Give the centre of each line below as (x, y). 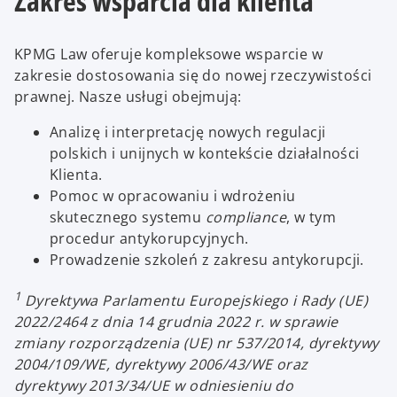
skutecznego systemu (128, 218)
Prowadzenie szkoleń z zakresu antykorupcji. (209, 260)
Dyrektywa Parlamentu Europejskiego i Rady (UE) (196, 300)
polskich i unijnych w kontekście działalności (205, 154)
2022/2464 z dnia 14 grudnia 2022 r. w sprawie (176, 321)
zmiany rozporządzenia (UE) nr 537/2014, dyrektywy (197, 343)
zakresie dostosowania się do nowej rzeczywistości (193, 76)
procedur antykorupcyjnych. (149, 239)
